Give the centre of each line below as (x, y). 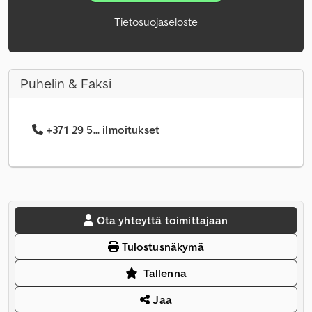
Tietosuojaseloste (156, 22)
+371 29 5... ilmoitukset (103, 130)
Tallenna (165, 273)
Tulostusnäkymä (162, 247)
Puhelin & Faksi (66, 84)
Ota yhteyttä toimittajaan (162, 220)
